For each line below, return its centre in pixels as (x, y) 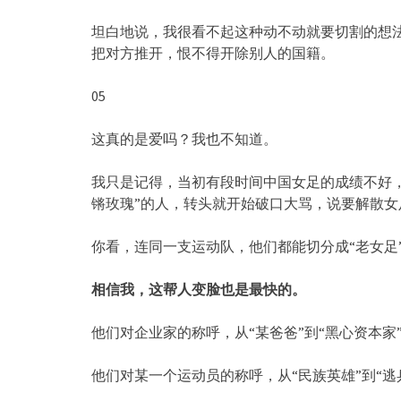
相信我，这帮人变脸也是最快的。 (199, 289)
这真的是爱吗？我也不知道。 (184, 138)
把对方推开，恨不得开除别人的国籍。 (213, 52)
